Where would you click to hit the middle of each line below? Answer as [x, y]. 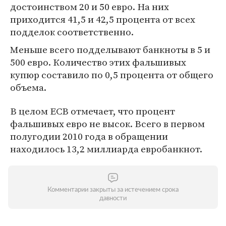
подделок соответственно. [72, 32]
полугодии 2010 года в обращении [89, 136]
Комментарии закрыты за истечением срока [113, 190]
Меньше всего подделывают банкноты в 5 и [110, 49]
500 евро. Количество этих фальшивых [98, 62]
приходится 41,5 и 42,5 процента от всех [103, 19]
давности [113, 199]
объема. [28, 87]
